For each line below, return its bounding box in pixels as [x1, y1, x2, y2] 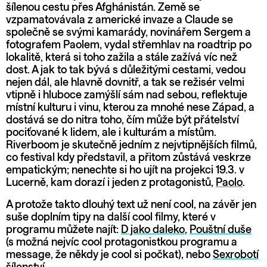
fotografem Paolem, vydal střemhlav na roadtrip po [6, 39, 252, 51]
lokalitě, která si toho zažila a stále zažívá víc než [6, 52, 237, 63]
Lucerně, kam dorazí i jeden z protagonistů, [6, 177, 216, 188]
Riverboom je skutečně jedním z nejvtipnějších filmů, [6, 139, 257, 151]
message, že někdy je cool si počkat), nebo [6, 249, 213, 260]
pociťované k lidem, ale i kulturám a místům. [6, 127, 216, 138]
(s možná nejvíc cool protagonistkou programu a [6, 237, 237, 248]
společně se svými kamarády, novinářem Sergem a [6, 27, 251, 38]
